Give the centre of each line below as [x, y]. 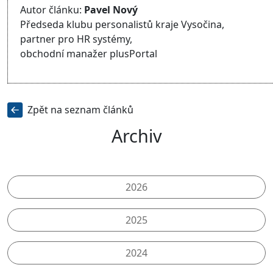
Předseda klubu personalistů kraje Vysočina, [122, 25]
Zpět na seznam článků [80, 109]
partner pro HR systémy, [76, 39]
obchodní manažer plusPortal [89, 54]
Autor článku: [52, 10]
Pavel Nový [111, 10]
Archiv [136, 136]
